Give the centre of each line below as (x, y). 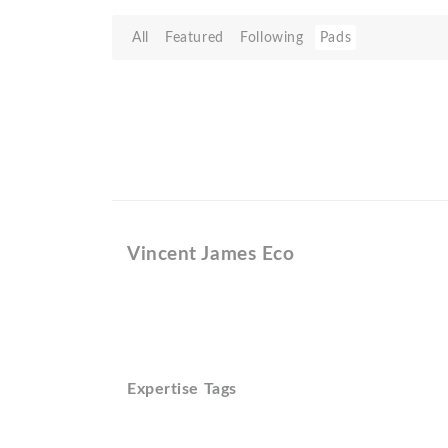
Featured (194, 37)
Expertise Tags (182, 389)
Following (272, 37)
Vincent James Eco (211, 254)
